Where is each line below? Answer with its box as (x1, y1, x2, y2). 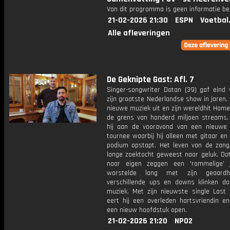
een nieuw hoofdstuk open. (107, 205, 187, 215)
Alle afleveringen (108, 28, 170, 39)
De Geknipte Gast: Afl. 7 (107, 74, 194, 85)
